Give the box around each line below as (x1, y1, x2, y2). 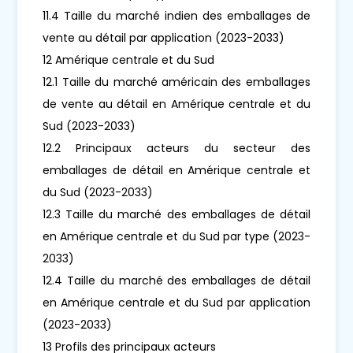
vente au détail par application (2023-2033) (43, 29, 285, 46)
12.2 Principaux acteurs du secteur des (43, 139, 310, 156)
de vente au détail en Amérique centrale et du (43, 95, 310, 112)
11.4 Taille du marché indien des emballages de (43, 7, 310, 24)
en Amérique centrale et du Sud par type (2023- (43, 228, 310, 244)
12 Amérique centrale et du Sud (43, 51, 215, 68)
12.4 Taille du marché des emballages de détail (43, 272, 310, 288)
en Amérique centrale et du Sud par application (43, 294, 310, 310)
